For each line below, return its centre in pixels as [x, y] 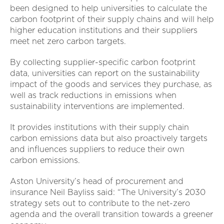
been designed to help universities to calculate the [108, 8]
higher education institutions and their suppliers [104, 30]
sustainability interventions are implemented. [97, 106]
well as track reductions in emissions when [93, 95]
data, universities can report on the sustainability [105, 73]
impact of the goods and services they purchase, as [111, 84]
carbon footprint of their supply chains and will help [112, 19]
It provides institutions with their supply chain [99, 127]
